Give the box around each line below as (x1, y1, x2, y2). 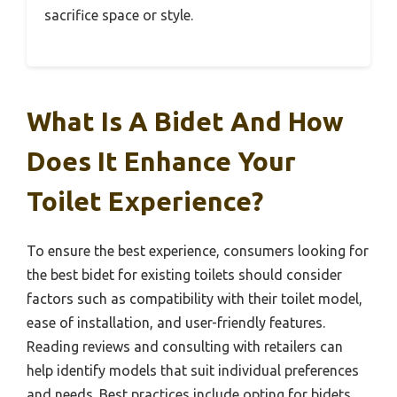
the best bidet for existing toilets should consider (27, 267, 342, 284)
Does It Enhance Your (27, 146, 296, 177)
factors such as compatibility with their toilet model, (27, 291, 362, 307)
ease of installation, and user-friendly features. (27, 315, 325, 331)
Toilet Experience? (27, 186, 263, 217)
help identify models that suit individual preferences (27, 362, 359, 379)
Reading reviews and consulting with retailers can (27, 339, 343, 355)
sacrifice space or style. (44, 7, 193, 24)
